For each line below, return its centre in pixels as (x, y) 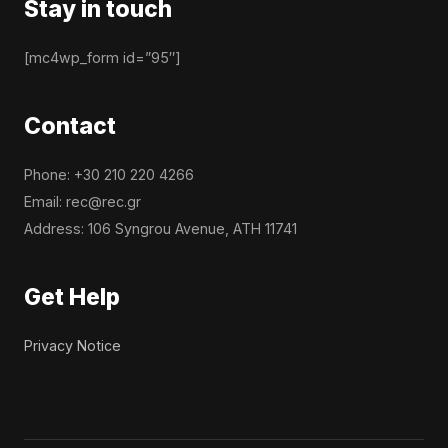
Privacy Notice (72, 345)
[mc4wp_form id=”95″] (102, 57)
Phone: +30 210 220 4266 (109, 174)
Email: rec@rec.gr (82, 201)
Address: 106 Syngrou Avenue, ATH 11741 (160, 228)
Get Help (72, 296)
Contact (70, 125)
